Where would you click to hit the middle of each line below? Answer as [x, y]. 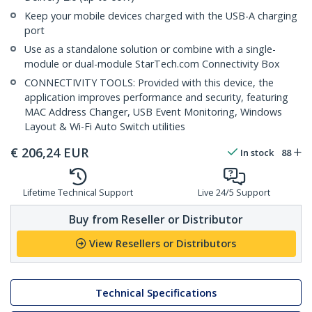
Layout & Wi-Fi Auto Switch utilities [105, 127]
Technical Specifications [156, 292]
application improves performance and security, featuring [156, 97]
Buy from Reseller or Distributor [156, 219]
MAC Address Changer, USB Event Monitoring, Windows [153, 112]
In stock [257, 153]
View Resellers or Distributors [163, 244]
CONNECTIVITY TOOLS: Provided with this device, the [149, 83]
